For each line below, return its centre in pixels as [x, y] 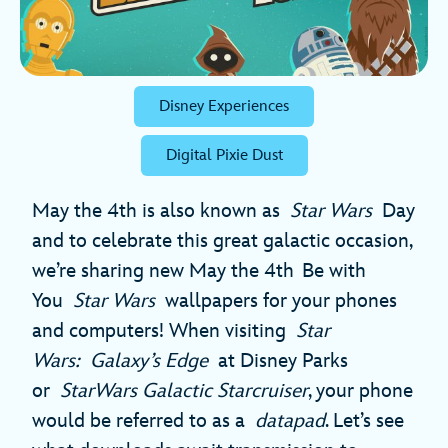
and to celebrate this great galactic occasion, [222, 241]
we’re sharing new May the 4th [163, 271]
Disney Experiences [224, 107]
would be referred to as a [143, 421]
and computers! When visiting [164, 331]
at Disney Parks [278, 361]
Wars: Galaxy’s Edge [120, 361]
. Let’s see [364, 421]
